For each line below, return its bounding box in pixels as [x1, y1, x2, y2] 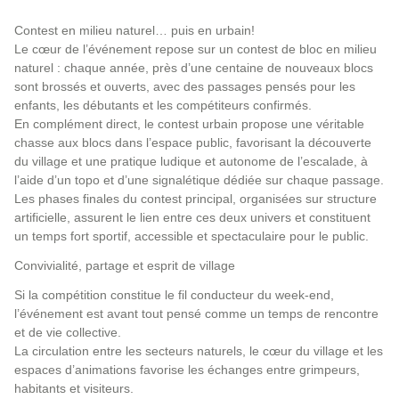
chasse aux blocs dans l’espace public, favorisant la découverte [14, 135, 371, 150]
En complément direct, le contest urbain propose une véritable [14, 117, 364, 131]
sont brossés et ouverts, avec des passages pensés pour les [14, 79, 355, 94]
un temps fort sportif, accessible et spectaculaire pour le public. [14, 229, 369, 243]
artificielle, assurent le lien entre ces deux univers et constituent [14, 210, 370, 224]
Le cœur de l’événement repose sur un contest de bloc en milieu [14, 42, 377, 56]
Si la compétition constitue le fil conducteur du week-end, [14, 288, 334, 302]
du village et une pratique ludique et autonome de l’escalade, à [14, 154, 368, 168]
